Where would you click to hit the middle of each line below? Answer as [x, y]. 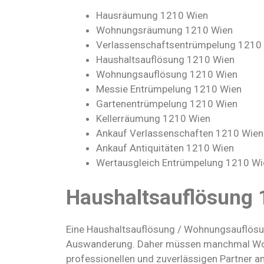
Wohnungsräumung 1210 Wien [164, 30]
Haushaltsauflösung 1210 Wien [165, 60]
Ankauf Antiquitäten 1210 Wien [165, 148]
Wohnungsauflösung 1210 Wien [167, 75]
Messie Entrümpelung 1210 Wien [169, 89]
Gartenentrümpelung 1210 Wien [167, 104]
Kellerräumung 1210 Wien [153, 119]
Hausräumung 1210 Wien [152, 16]
